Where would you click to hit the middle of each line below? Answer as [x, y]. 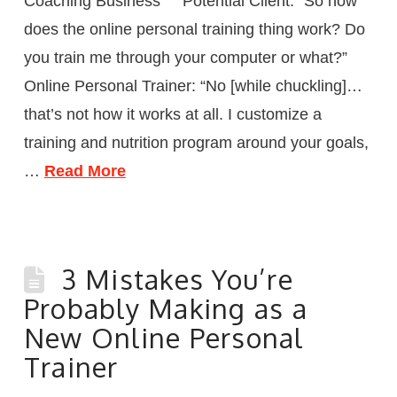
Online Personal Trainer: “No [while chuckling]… [193, 86]
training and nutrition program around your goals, [196, 142]
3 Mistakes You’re [177, 279]
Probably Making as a [165, 308]
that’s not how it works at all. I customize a [172, 114]
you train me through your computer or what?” [185, 57]
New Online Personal [163, 337]
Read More [85, 171]
